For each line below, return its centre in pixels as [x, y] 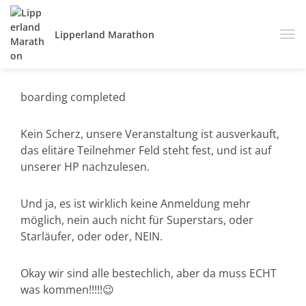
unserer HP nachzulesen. [85, 167]
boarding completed [73, 97]
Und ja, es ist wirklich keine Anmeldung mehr [136, 204]
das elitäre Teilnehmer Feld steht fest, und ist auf [146, 150]
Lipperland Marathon [105, 34]
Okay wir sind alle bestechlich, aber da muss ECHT [149, 273]
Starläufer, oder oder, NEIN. [92, 236]
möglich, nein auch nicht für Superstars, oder [137, 220]
